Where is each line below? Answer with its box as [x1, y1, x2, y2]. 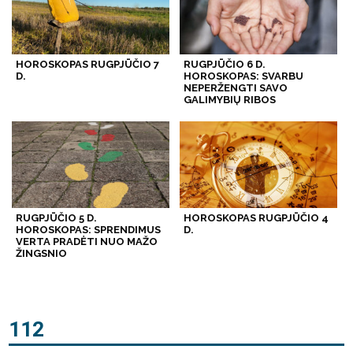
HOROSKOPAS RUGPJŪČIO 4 [183, 212, 329, 225]
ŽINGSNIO [16, 247, 68, 260]
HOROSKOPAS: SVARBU [183, 70, 303, 83]
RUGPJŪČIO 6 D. [183, 58, 266, 71]
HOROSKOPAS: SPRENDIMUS [16, 224, 162, 236]
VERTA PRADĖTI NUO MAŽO [16, 236, 158, 248]
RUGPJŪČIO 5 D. [16, 212, 98, 225]
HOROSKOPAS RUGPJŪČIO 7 [16, 58, 160, 71]
